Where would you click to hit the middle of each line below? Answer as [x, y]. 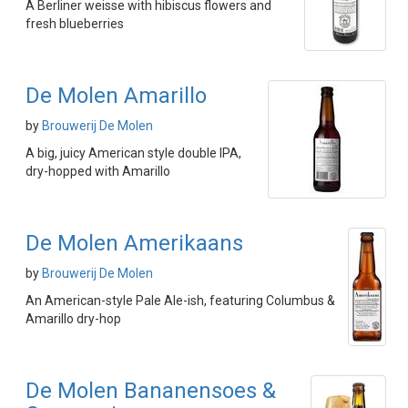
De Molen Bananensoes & [151, 391]
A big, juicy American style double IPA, [133, 153]
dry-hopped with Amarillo [98, 171]
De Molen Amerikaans [134, 243]
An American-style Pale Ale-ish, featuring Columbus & [180, 301]
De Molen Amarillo [116, 96]
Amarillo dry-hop [73, 319]
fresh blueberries [75, 24]
